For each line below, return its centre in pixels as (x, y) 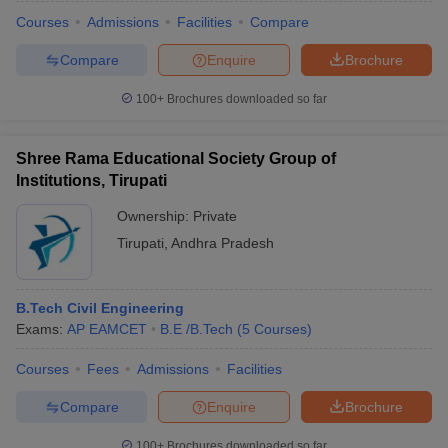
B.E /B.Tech (196, 329)
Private (215, 216)
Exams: (41, 329)
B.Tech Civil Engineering (100, 308)
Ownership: (155, 216)
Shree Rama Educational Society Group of (176, 159)
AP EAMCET (107, 329)
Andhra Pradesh (222, 243)
